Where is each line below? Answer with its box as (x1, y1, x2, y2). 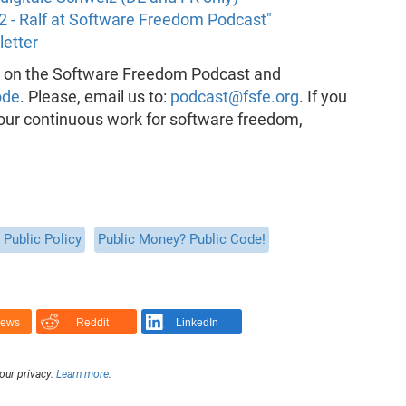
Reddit (75, 316, 109, 330)
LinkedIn (176, 316, 219, 330)
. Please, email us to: (19, 87, 170, 106)
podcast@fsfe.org (169, 87, 299, 106)
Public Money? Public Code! (97, 230, 266, 247)
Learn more (55, 367, 109, 381)
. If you (298, 87, 347, 106)
